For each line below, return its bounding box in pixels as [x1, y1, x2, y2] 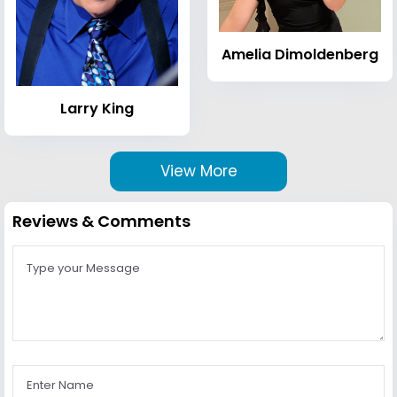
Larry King [60, 98, 134, 120]
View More [160, 160, 237, 183]
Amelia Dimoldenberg [222, 44, 378, 66]
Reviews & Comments [12, 210, 191, 233]
